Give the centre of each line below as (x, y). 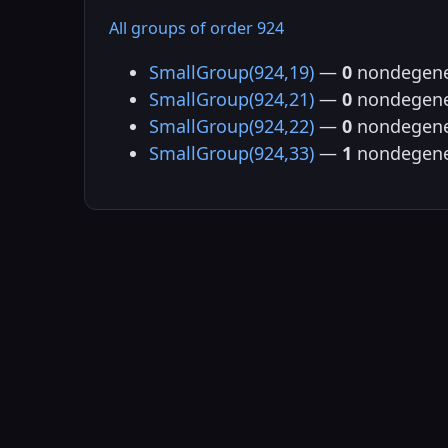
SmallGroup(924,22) (231, 125)
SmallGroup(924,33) (231, 152)
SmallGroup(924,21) (231, 98)
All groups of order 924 (196, 27)
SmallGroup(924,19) (231, 71)
